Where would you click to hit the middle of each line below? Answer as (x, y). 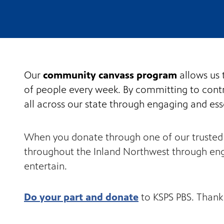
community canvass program (110, 75)
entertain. (45, 166)
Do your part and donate (81, 197)
